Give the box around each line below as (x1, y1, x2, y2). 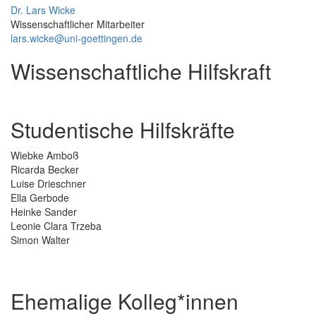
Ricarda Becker (11, 162, 79, 177)
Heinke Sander (11, 205, 77, 219)
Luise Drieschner (11, 176, 86, 191)
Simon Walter (11, 233, 70, 248)
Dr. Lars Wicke (11, 3, 75, 18)
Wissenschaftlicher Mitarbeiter (11, 17, 145, 32)
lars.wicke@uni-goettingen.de (11, 31, 142, 46)
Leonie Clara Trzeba (11, 219, 102, 233)
